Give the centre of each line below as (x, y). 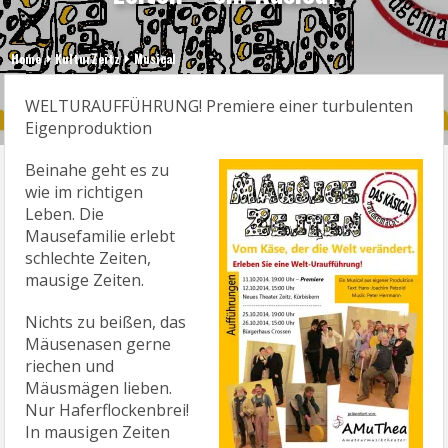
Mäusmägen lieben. (99, 388)
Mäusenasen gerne (98, 344)
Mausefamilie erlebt (100, 236)
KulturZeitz (88, 58)
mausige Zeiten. (85, 280)
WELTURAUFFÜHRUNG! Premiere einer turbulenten (219, 106)
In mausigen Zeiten (98, 432)
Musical (155, 58)
